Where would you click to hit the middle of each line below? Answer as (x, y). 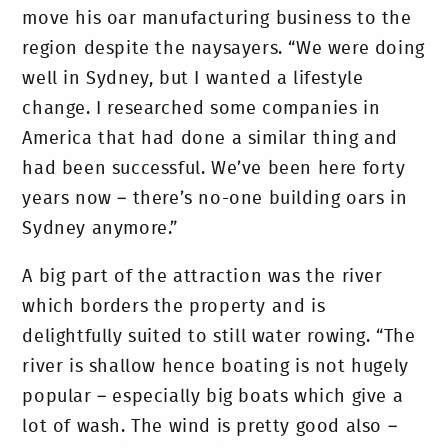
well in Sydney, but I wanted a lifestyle (193, 78)
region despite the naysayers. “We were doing (223, 48)
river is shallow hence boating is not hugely (215, 366)
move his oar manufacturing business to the (217, 18)
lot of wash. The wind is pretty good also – (210, 426)
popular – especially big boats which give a (213, 396)
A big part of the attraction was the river (202, 276)
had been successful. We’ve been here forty (214, 168)
